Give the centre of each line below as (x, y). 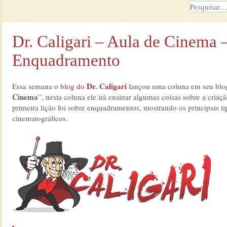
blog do (72, 86)
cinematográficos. (40, 118)
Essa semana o (35, 86)
